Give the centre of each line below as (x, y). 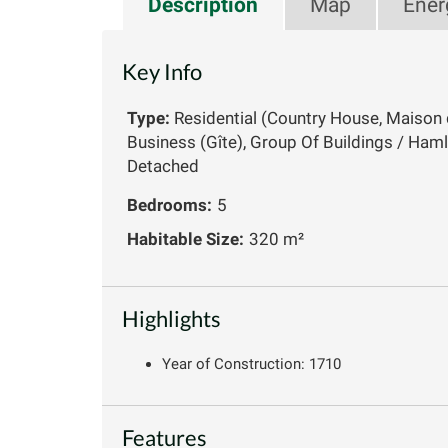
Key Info (162, 71)
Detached (163, 165)
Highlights (171, 318)
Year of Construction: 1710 (251, 363)
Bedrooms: (169, 204)
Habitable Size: (185, 238)
